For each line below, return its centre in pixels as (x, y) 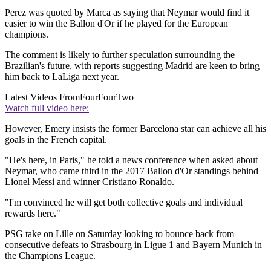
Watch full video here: (47, 108)
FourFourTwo (107, 97)
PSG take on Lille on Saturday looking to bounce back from (119, 234)
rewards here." (33, 214)
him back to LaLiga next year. (62, 77)
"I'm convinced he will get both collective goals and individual (124, 203)
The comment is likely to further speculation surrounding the (120, 55)
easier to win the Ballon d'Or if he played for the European (116, 24)
